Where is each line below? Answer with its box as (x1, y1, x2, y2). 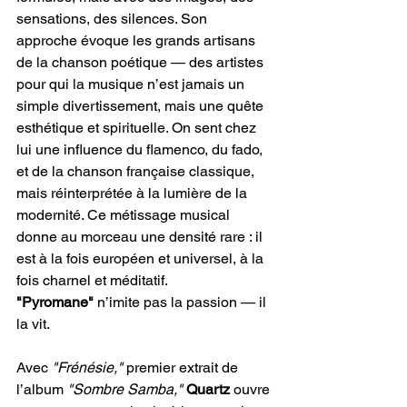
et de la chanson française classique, (16, 163, 258, 180)
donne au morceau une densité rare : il (16, 228, 266, 245)
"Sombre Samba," (67, 381, 183, 398)
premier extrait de (123, 359, 242, 376)
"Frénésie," (52, 359, 123, 376)
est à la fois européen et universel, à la (16, 250, 267, 267)
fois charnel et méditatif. (16, 272, 171, 289)
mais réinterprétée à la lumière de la (16, 184, 251, 202)
